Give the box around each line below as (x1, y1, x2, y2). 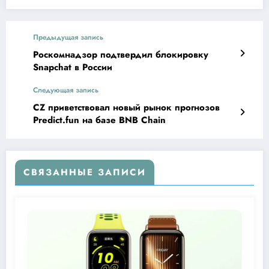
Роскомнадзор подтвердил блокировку (33, 48, 208, 62)
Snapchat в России (33, 61, 112, 74)
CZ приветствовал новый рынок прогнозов (33, 101, 220, 115)
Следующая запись (33, 85, 98, 96)
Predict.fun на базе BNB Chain (33, 113, 166, 127)
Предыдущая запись (33, 32, 103, 43)
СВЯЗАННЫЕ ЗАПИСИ (23, 166, 146, 180)
